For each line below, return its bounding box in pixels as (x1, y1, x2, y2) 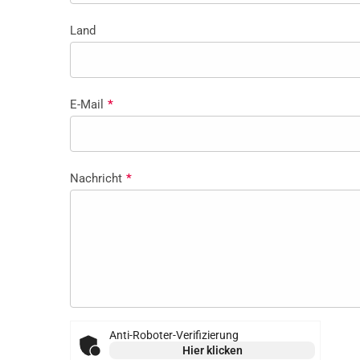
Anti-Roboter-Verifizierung (109, 328, 239, 342)
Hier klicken (182, 343, 243, 357)
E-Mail (70, 96, 104, 112)
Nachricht (70, 170, 122, 186)
